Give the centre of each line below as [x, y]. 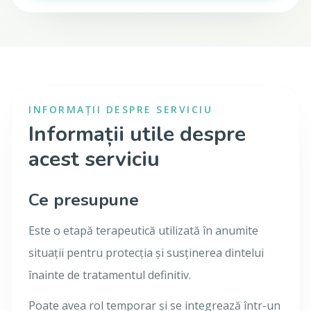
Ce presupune [84, 200]
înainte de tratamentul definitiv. [110, 275]
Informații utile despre [137, 134]
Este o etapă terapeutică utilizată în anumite [143, 230]
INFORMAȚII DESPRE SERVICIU [121, 109]
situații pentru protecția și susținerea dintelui [146, 253]
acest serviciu [94, 159]
